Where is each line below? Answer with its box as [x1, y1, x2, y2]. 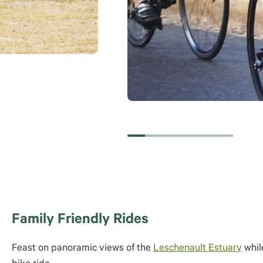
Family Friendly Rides [12, 213, 149, 228]
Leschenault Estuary [153, 244, 242, 255]
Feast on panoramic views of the [12, 244, 153, 255]
